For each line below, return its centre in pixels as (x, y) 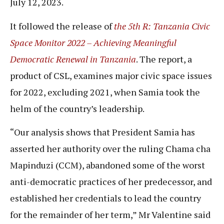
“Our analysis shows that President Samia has (102, 132)
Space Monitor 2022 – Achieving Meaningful (93, 42)
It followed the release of (62, 26)
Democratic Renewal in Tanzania (73, 59)
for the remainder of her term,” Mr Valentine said (110, 215)
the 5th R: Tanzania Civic (162, 26)
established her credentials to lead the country (105, 198)
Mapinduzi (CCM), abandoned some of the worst (107, 165)
